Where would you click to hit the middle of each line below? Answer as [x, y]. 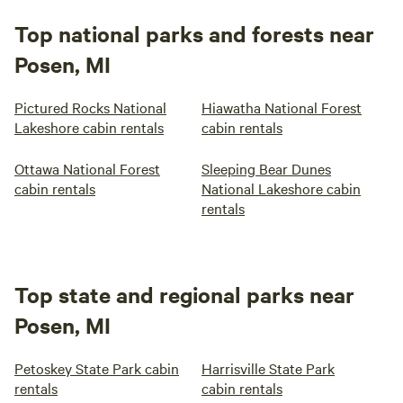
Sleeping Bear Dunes [266, 168]
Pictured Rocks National [90, 107]
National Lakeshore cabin [281, 188]
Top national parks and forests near [194, 33]
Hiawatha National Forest [282, 107]
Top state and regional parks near [184, 294]
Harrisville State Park [268, 368]
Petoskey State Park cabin [97, 368]
